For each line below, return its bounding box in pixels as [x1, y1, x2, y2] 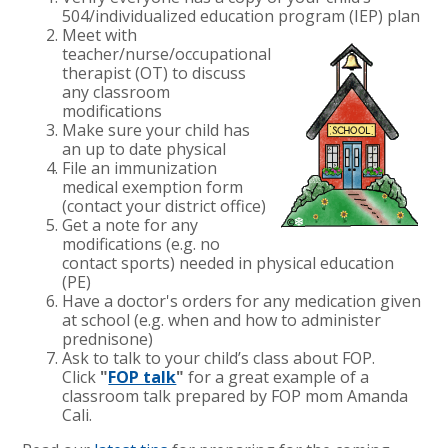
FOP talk [108, 365, 177, 388]
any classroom [62, 80, 171, 103]
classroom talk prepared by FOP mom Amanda [62, 384, 409, 407]
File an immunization [62, 156, 218, 179]
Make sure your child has [62, 118, 251, 141]
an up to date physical [62, 137, 227, 160]
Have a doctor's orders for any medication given [62, 289, 422, 312]
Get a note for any [62, 213, 199, 236]
